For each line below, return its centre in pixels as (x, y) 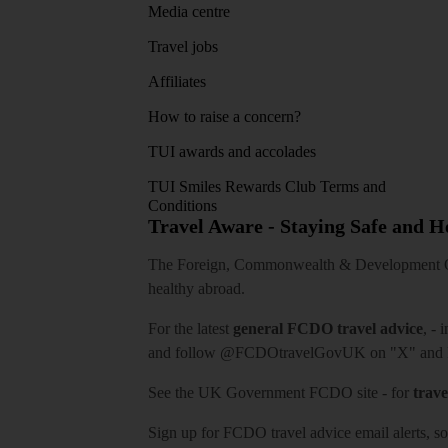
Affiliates (177, 81)
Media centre (189, 11)
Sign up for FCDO (209, 432)
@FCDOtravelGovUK (293, 352)
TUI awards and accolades (232, 151)
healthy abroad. (196, 288)
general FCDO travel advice (328, 328)
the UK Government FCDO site (276, 392)
